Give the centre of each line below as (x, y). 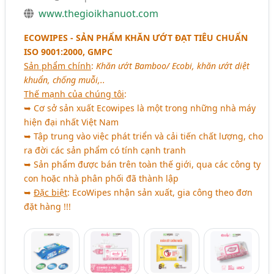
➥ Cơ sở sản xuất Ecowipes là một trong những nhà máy (140, 108)
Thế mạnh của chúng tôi (74, 94)
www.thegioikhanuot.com (99, 13)
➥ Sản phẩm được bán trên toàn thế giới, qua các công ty (143, 164)
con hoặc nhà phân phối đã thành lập (102, 178)
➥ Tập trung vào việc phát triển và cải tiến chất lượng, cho (144, 136)
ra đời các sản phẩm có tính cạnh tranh (105, 150)
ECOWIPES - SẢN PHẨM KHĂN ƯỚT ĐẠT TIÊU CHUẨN (136, 37)
